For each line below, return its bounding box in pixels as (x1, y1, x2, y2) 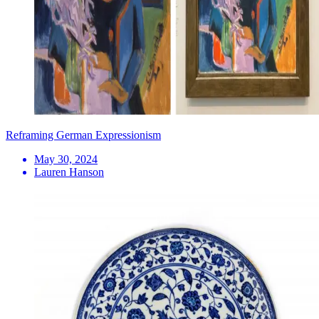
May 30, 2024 (34, 152, 98, 165)
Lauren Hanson (34, 165, 104, 178)
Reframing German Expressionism (6, 128, 161, 141)
